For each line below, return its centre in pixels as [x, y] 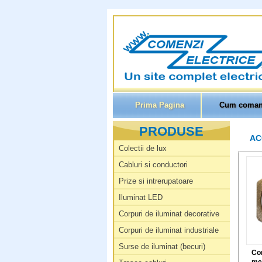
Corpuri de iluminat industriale [168, 230]
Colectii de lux [142, 148]
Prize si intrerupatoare [156, 181]
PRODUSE [171, 131]
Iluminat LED [140, 197]
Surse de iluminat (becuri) [162, 247]
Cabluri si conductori [153, 165]
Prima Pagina [159, 105]
